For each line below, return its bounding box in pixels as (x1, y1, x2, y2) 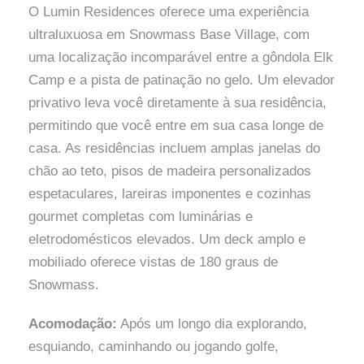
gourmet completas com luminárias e (28, 209, 253, 224)
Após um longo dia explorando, (117, 316, 307, 331)
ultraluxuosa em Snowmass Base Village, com (28, 27, 310, 42)
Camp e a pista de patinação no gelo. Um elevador (28, 72, 335, 88)
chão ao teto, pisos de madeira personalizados (28, 163, 311, 179)
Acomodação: (28, 316, 117, 331)
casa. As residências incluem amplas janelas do (28, 141, 320, 156)
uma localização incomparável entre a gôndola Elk (28, 50, 333, 65)
